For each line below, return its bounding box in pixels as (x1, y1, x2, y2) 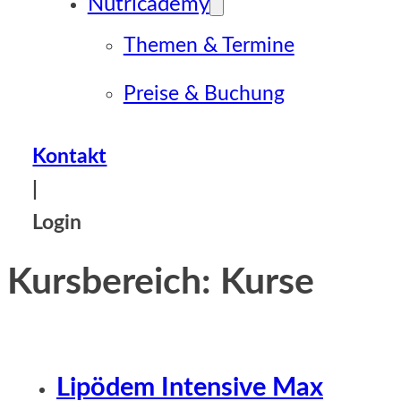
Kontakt (32, 147, 107, 166)
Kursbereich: (7, 264, 220, 302)
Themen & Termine (123, 36, 294, 55)
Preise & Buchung (123, 84, 285, 104)
